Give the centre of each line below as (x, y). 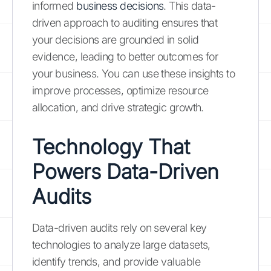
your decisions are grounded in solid (116, 39)
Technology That (111, 146)
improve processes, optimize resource (120, 90)
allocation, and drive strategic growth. (118, 107)
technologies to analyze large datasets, (121, 244)
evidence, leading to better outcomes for (125, 56)
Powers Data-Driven (126, 171)
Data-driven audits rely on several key (119, 227)
